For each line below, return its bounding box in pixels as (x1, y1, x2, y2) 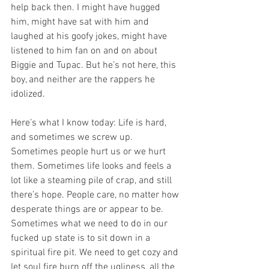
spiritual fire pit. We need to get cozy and (11, 246, 181, 259)
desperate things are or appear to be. (11, 203, 166, 216)
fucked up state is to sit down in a (11, 232, 153, 244)
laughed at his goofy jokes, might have (11, 30, 169, 43)
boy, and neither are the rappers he (11, 73, 157, 86)
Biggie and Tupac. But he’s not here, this (11, 59, 178, 71)
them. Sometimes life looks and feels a (11, 160, 174, 172)
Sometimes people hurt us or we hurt (11, 145, 168, 158)
